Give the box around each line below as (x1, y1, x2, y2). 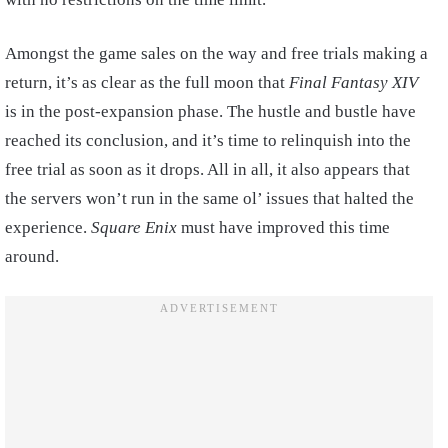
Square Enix (91, 218, 177, 238)
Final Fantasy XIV (289, 73, 418, 93)
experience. (5, 218, 91, 238)
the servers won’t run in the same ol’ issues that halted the (5, 189, 414, 209)
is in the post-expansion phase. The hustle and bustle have (5, 102, 416, 122)
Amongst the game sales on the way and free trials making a (5, 44, 428, 64)
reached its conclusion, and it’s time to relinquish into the (5, 131, 411, 151)
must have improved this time (177, 218, 390, 238)
